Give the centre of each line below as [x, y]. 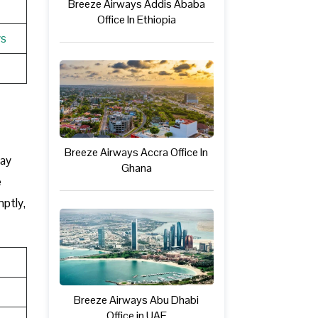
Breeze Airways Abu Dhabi [137, 300]
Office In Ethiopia [136, 19]
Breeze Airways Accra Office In [137, 152]
